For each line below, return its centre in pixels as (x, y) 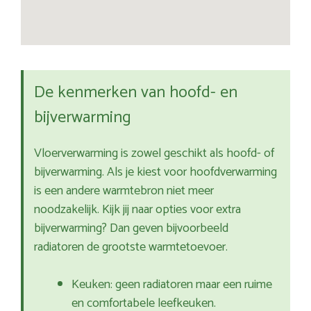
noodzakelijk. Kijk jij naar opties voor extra (137, 210)
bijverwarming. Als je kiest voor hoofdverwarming (155, 173)
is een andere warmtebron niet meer (124, 191)
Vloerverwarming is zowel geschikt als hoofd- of (154, 154)
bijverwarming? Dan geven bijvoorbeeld (131, 229)
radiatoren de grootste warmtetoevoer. (131, 247)
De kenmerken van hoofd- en (136, 93)
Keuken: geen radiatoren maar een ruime (172, 285)
